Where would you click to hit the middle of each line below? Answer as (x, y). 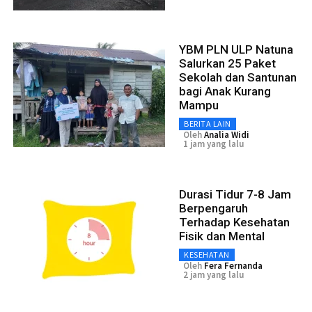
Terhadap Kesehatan (234, 222)
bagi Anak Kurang (225, 91)
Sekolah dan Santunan (238, 77)
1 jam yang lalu (213, 143)
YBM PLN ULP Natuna (236, 49)
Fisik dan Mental (222, 236)
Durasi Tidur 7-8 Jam (235, 194)
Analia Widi (227, 134)
